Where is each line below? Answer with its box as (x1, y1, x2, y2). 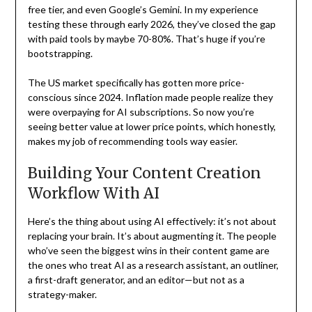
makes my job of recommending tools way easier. (27, 135, 237, 148)
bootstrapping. (27, 47, 93, 60)
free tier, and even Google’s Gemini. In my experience (27, 3, 258, 16)
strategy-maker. (27, 288, 97, 301)
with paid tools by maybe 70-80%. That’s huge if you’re (27, 33, 265, 45)
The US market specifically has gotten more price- (27, 77, 244, 89)
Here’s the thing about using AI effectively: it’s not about (27, 215, 276, 228)
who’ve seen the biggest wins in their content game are (27, 244, 270, 257)
